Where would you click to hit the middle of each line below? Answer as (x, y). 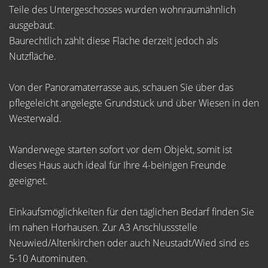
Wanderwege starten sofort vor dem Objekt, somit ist (121, 150)
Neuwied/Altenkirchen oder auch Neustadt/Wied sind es (129, 243)
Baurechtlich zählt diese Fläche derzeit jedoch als (113, 41)
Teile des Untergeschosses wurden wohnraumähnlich (122, 10)
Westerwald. (35, 118)
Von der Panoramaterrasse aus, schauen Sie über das (121, 87)
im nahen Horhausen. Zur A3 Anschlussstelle (103, 227)
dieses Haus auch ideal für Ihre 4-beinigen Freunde (118, 165)
